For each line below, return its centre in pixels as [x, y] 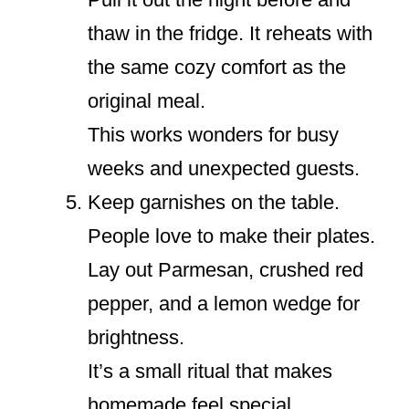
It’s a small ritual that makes [210, 372]
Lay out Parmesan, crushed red [225, 270]
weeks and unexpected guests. [224, 169]
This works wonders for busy [213, 135]
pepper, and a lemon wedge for [224, 304]
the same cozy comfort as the [217, 68]
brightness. [136, 338]
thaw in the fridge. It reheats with [230, 34]
